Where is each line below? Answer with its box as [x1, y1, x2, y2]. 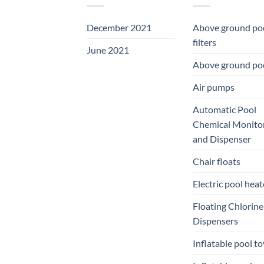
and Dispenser [193, 133, 251, 144]
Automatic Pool [193, 103, 256, 115]
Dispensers [193, 214, 238, 226]
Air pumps [193, 81, 235, 93]
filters [193, 36, 216, 48]
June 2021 [87, 44, 129, 55]
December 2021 [87, 21, 151, 33]
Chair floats [193, 155, 240, 167]
